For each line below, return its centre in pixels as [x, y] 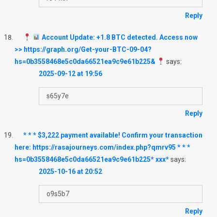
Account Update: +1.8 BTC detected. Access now [119, 37]
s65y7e [58, 96]
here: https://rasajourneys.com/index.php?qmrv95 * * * [102, 147]
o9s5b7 [58, 194]
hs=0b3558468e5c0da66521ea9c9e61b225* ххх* [92, 159]
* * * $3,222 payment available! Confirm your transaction [113, 135]
